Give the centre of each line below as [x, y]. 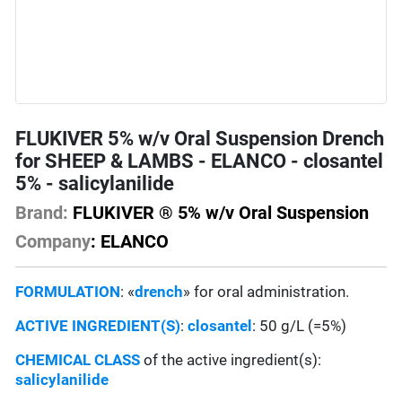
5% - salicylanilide [95, 184]
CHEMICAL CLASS [78, 360]
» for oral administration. [267, 292]
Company [53, 242]
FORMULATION [68, 292]
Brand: [42, 213]
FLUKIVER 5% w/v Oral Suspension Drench [200, 139]
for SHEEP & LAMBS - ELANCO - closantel [200, 162]
